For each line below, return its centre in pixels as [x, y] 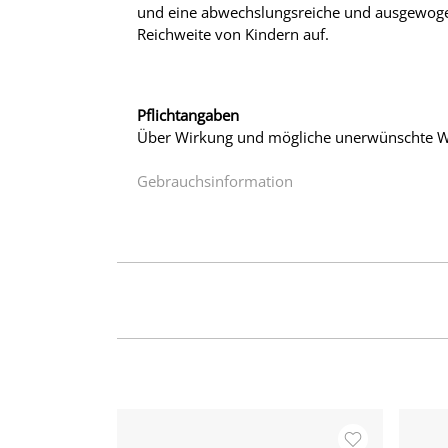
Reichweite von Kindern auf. [233, 34]
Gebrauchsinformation [215, 181]
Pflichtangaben [188, 115]
